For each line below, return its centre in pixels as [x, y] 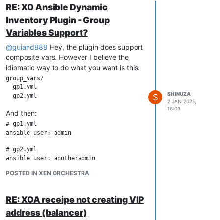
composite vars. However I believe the [67, 57]
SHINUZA [179, 94]
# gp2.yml [21, 149]
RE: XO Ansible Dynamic [57, 7]
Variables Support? [47, 32]
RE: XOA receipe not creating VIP [75, 199]
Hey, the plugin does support [95, 47]
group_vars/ [25, 78]
